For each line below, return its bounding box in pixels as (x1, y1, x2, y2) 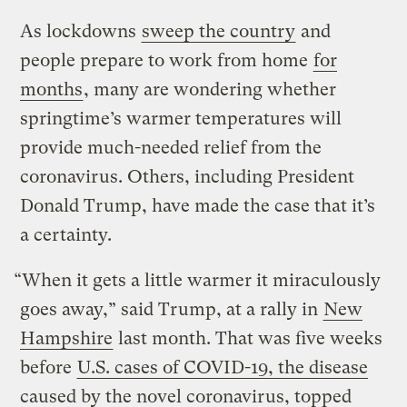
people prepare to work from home (20, 50, 313, 72)
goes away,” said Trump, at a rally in (20, 299, 323, 321)
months (20, 79, 84, 101)
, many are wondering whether (84, 79, 337, 101)
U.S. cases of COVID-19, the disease (77, 357, 369, 379)
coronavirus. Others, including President (20, 166, 355, 188)
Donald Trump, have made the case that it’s (20, 195, 376, 217)
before (20, 357, 77, 379)
